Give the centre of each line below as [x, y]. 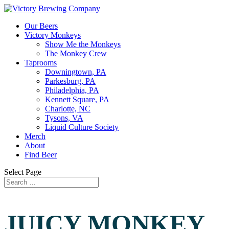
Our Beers [41, 26]
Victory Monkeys [53, 35]
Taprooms [41, 63]
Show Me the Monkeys [83, 44]
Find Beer [41, 155]
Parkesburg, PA [70, 81]
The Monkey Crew [76, 53]
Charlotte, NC [68, 109]
